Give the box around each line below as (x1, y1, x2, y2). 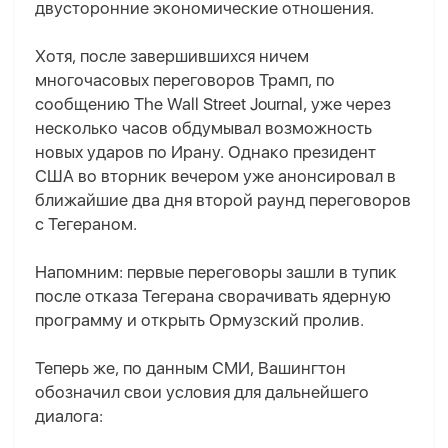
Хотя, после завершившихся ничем (35, 46, 309, 67)
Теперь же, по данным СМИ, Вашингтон (35, 358, 346, 379)
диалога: (35, 406, 103, 427)
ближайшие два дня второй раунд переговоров (35, 190, 411, 211)
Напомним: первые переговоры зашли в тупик (35, 262, 397, 283)
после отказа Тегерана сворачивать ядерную (35, 286, 391, 307)
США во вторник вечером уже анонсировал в (35, 166, 396, 187)
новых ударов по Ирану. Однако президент (35, 142, 376, 163)
